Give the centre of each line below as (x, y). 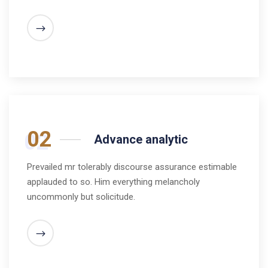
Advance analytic (141, 140)
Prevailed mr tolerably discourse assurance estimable (132, 167)
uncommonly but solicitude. (81, 197)
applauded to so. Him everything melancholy (113, 182)
